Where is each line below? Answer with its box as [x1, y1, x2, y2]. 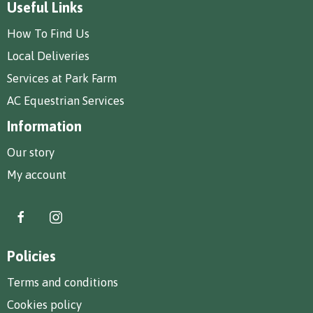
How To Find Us [7, 26, 89, 41]
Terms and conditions [7, 275, 118, 289]
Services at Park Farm [7, 71, 117, 85]
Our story [7, 145, 54, 159]
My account [7, 167, 66, 182]
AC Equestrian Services [7, 93, 124, 108]
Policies [7, 247, 56, 264]
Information [7, 117, 82, 134]
